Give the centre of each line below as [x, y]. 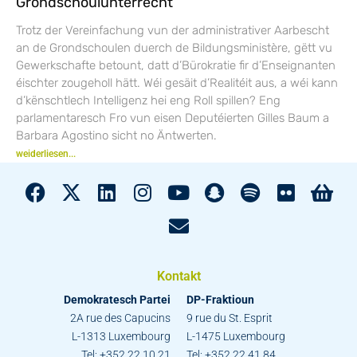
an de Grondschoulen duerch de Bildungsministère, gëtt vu [174, 47]
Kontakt [178, 276]
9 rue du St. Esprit [229, 318]
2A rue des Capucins [120, 318]
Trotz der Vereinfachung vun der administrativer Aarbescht [173, 30]
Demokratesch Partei [117, 299]
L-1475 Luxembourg [236, 336]
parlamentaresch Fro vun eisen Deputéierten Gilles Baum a [173, 118]
